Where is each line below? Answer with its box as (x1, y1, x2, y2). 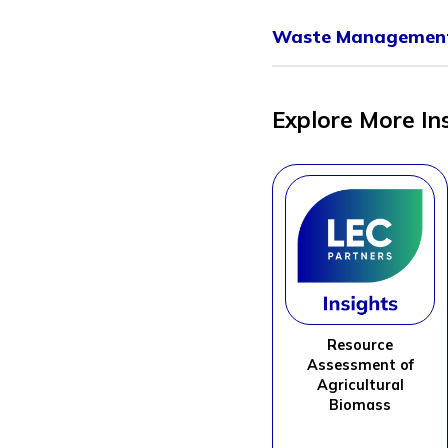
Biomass (329, 396, 391, 415)
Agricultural (316, 376, 404, 395)
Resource (327, 336, 393, 355)
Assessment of (306, 356, 414, 375)
